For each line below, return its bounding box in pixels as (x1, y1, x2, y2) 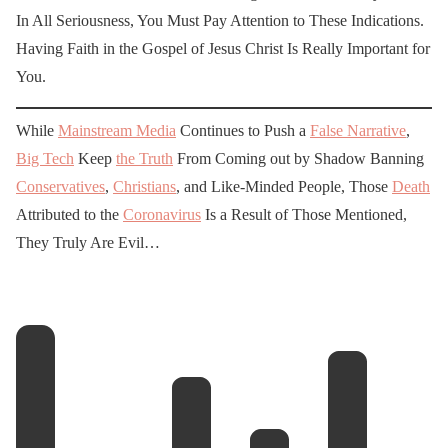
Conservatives (16, 177, 105, 195)
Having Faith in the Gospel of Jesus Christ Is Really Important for (16, 39, 430, 57)
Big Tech (16, 149, 74, 167)
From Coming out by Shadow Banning (173, 149, 424, 167)
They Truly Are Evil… (16, 233, 160, 251)
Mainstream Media (58, 121, 176, 139)
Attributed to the (16, 205, 123, 223)
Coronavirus (123, 205, 201, 223)
